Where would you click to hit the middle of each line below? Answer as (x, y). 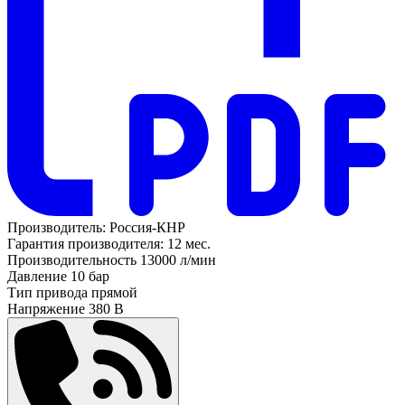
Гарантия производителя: (85, 243)
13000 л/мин (178, 259)
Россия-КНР (147, 227)
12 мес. (189, 243)
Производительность (72, 259)
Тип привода (47, 292)
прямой (114, 292)
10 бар (90, 276)
